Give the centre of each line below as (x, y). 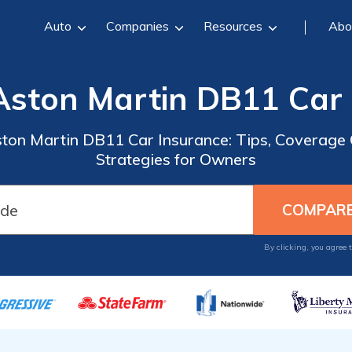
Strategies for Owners (176, 159)
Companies (137, 26)
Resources (233, 26)
